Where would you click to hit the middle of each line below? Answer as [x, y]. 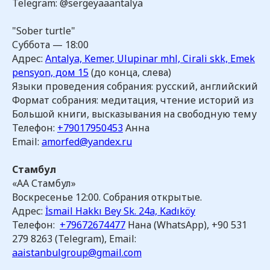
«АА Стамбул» [44, 183]
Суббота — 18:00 [50, 45]
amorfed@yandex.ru [87, 142]
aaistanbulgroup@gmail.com [77, 253]
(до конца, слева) [130, 72]
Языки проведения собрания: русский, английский [135, 86]
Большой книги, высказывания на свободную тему [134, 114]
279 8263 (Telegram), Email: [74, 239]
